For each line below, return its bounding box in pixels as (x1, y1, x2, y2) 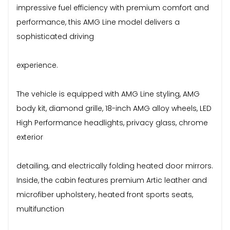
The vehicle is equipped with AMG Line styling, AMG (16, 88, 200, 99)
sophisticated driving (16, 31, 94, 42)
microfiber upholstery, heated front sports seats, (16, 189, 193, 200)
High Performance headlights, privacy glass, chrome (16, 117, 208, 128)
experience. (16, 60, 58, 70)
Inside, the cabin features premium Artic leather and (16, 175, 207, 185)
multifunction (16, 203, 64, 214)
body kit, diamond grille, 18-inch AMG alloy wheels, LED (16, 103, 212, 113)
